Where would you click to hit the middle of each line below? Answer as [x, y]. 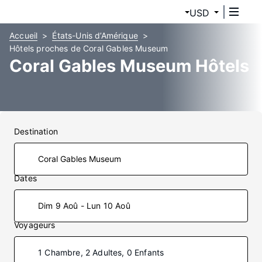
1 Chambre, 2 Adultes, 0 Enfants [101, 252]
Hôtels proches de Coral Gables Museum [89, 48]
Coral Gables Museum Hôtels [129, 66]
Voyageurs [35, 225]
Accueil [24, 35]
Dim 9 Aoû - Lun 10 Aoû [84, 206]
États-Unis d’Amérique [95, 35]
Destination [36, 131]
